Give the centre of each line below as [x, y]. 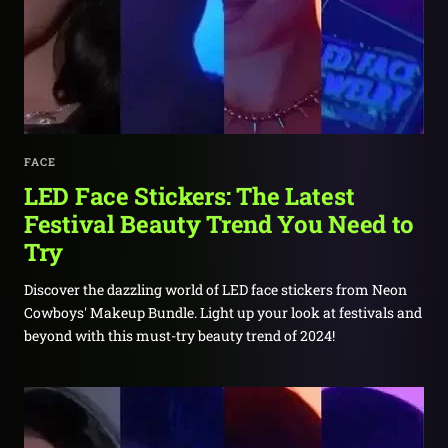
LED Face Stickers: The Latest [189, 196]
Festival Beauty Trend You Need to [219, 224]
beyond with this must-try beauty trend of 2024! [179, 335]
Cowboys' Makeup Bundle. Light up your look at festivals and [223, 312]
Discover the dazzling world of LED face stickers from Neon [215, 289]
